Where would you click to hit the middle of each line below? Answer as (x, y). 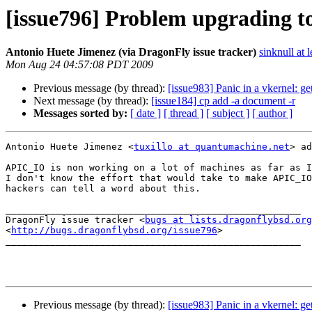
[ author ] (272, 114)
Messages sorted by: (80, 114)
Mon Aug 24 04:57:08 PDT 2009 (79, 65)
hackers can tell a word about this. (103, 189)
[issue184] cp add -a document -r (223, 101)
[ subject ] (228, 114)
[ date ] (146, 114)
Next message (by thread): (92, 101)
